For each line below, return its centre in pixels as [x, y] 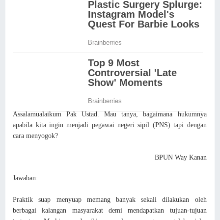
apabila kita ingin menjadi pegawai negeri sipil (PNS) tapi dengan [110, 125]
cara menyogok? [36, 136]
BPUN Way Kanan [180, 157]
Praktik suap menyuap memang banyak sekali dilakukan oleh [110, 199]
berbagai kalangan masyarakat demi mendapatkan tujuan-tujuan [110, 210]
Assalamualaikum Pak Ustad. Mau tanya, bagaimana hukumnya [110, 114]
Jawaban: [26, 178]
